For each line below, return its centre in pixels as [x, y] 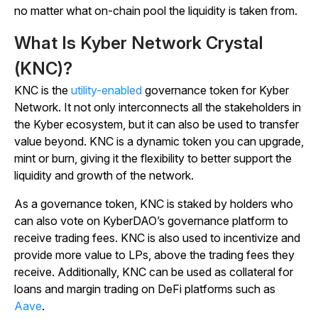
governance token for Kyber [215, 90]
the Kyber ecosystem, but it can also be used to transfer [157, 124]
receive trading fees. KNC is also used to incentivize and [157, 237]
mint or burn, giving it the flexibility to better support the [153, 158]
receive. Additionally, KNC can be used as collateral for [154, 272]
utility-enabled [106, 90]
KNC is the [43, 90]
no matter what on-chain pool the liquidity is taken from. [156, 10]
